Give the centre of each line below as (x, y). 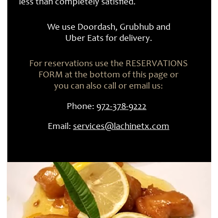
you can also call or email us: (109, 86)
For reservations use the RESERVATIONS (109, 64)
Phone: (82, 107)
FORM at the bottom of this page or (109, 75)
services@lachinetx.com (121, 127)
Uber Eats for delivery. (109, 39)
